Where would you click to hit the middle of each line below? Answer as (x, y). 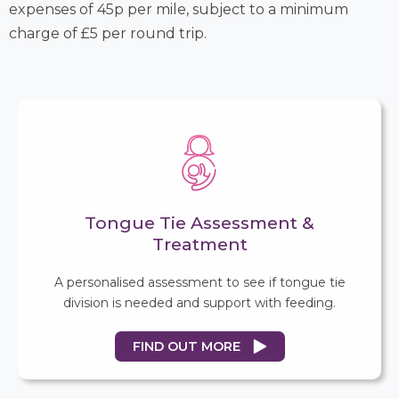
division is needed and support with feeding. (199, 302)
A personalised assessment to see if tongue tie (199, 282)
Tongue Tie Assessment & (199, 222)
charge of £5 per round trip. (108, 33)
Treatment (199, 244)
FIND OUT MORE (186, 346)
